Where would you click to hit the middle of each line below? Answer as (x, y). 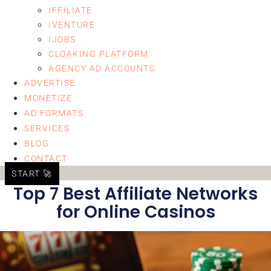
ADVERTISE (50, 83)
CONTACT (46, 158)
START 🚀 (32, 174)
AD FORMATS (54, 113)
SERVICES (47, 128)
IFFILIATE (70, 10)
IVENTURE (72, 25)
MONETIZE (48, 98)
